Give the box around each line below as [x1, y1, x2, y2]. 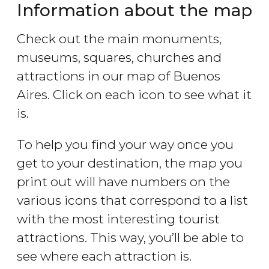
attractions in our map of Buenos [17, 68, 220, 84]
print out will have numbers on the [17, 174, 230, 190]
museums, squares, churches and [17, 50, 222, 65]
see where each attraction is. [17, 249, 192, 264]
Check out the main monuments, [17, 31, 222, 47]
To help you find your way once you [17, 137, 234, 153]
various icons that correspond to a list [17, 193, 248, 208]
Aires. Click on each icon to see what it [17, 87, 252, 103]
